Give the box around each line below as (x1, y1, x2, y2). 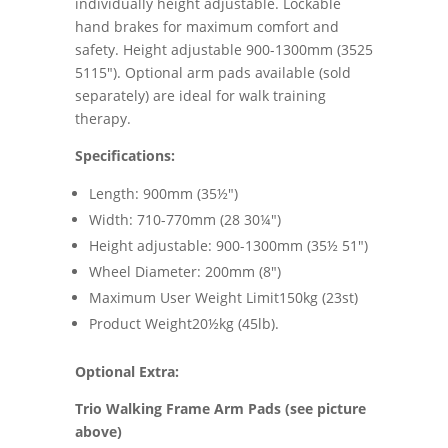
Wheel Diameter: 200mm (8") (88, 262, 281, 282)
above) (74, 422, 122, 442)
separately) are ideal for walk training (74, 86, 326, 106)
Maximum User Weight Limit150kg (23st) (88, 288, 358, 308)
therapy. (74, 109, 131, 129)
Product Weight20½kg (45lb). (88, 314, 279, 334)
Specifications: (74, 146, 175, 166)
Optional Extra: (74, 362, 179, 382)
